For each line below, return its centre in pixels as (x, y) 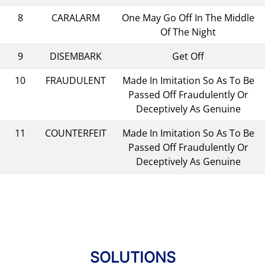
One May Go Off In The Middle (188, 17)
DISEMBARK (76, 56)
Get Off (188, 56)
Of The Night (188, 32)
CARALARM (76, 17)
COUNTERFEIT (76, 133)
